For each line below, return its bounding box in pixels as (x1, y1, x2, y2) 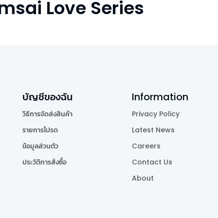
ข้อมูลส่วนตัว (22, 141, 58, 151)
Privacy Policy (132, 109, 180, 119)
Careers (132, 141, 161, 151)
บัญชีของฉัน (22, 90, 73, 104)
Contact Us (132, 157, 172, 167)
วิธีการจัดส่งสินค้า (22, 109, 73, 119)
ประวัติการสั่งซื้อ (22, 157, 67, 167)
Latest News (132, 125, 175, 135)
